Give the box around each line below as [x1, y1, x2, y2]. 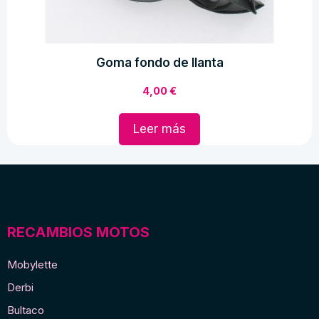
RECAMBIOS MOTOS [7, 224, 150, 241]
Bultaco [7, 303, 44, 318]
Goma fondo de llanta [95, 56, 224, 70]
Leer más [133, 122, 186, 137]
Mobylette [7, 258, 58, 272]
